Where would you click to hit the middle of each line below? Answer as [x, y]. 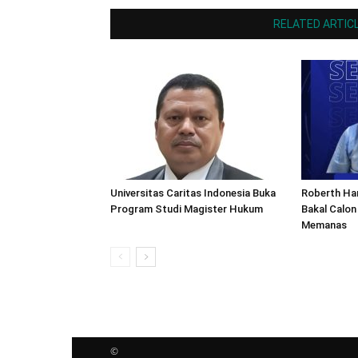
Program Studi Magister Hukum [187, 209]
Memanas [324, 225]
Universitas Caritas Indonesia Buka [193, 193]
